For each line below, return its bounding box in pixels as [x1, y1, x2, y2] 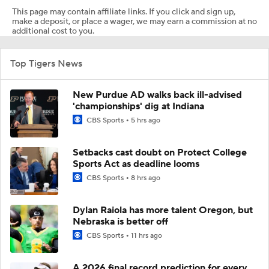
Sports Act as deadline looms [73, 157, 199, 170]
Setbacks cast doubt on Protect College [73, 146, 247, 159]
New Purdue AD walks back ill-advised [73, 88, 242, 101]
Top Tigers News [10, 57, 82, 70]
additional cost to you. [12, 25, 94, 37]
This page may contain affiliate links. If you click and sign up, [12, 6, 235, 17]
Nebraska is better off [73, 215, 168, 228]
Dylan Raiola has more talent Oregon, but [73, 204, 253, 216]
